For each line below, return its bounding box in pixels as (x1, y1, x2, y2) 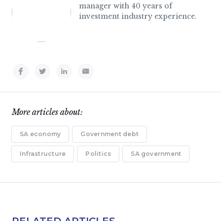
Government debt (80, 130, 139, 138)
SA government (131, 150, 182, 157)
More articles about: (12, 107, 83, 117)
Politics (85, 150, 111, 157)
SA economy (20, 130, 61, 138)
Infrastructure (20, 150, 66, 157)
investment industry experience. (79, 12, 197, 21)
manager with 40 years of (79, 1, 172, 10)
